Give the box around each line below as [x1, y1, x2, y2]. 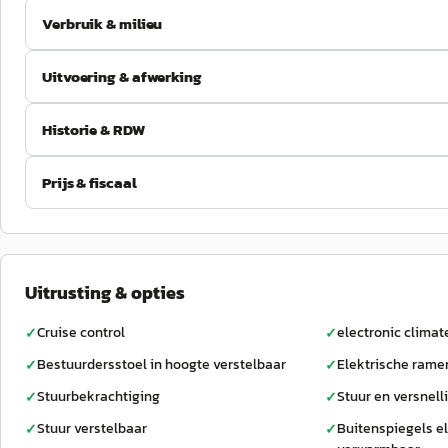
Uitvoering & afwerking [42, 65, 202, 88]
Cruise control [37, 322, 125, 343]
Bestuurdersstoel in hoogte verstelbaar [37, 354, 286, 375]
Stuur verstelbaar [37, 418, 147, 439]
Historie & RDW [42, 118, 145, 141]
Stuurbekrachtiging [37, 386, 160, 407]
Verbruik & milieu [42, 12, 163, 35]
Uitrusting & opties [25, 279, 185, 306]
